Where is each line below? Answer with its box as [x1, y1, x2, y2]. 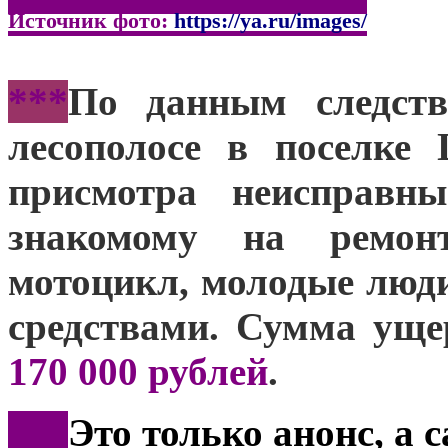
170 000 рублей [8, 349, 268, 393]
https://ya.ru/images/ [174, 7, 367, 33]
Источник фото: [8, 7, 174, 33]
